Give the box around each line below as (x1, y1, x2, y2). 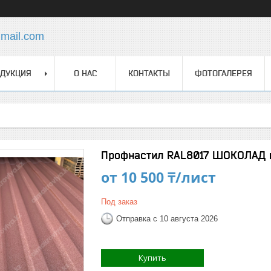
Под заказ (101, 197, 137, 206)
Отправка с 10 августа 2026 (116, 214, 218, 223)
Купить (139, 252, 166, 263)
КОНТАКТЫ (128, 68, 170, 78)
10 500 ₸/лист (121, 168, 216, 187)
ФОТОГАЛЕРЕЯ (195, 68, 252, 78)
